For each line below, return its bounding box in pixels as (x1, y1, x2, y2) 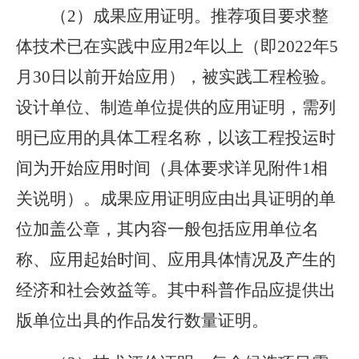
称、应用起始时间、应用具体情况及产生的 (16, 250, 336, 269)
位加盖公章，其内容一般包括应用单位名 (16, 220, 319, 239)
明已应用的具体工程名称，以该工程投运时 (16, 128, 336, 147)
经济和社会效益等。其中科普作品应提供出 (16, 280, 336, 300)
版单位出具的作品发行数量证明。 (16, 311, 268, 330)
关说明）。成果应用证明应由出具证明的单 (16, 189, 336, 208)
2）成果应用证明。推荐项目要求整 (67, 6, 329, 26)
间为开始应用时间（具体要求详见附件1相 (16, 159, 328, 178)
